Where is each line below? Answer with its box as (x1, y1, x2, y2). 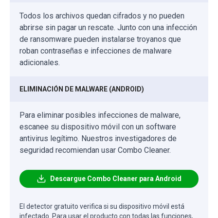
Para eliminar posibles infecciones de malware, (19, 110, 181, 120)
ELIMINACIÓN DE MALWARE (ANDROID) (19, 85, 144, 93)
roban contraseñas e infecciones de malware (19, 46, 172, 55)
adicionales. (19, 57, 60, 67)
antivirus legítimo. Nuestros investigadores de (19, 133, 177, 143)
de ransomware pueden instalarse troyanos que (19, 34, 181, 44)
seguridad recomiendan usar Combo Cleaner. (19, 145, 171, 155)
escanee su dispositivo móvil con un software (19, 122, 176, 131)
